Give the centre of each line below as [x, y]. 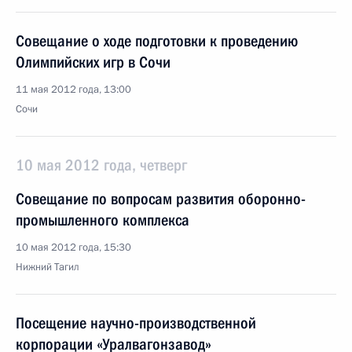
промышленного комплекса [103, 220]
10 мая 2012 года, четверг [101, 165]
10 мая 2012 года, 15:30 [73, 247]
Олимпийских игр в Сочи [93, 62]
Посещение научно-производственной [136, 323]
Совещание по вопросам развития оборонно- [161, 199]
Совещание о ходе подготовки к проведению [157, 41]
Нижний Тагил [48, 267]
